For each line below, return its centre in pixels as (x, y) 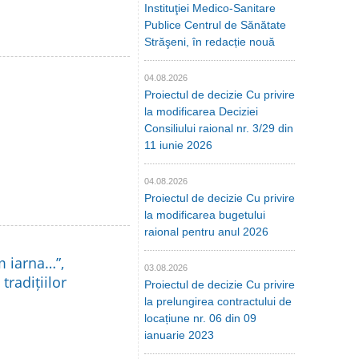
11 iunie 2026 (178, 145)
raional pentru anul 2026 (206, 232)
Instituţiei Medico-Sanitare (210, 8)
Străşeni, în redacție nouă (210, 42)
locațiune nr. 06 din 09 (200, 319)
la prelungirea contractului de (218, 302)
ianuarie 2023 (179, 335)
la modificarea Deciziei (201, 112)
